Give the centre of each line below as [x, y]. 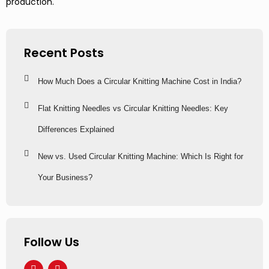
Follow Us [52, 242]
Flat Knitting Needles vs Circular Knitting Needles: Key [133, 108]
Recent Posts [64, 53]
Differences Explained [76, 129]
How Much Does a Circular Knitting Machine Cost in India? [141, 81]
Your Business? [65, 177]
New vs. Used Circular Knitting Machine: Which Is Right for [141, 156]
